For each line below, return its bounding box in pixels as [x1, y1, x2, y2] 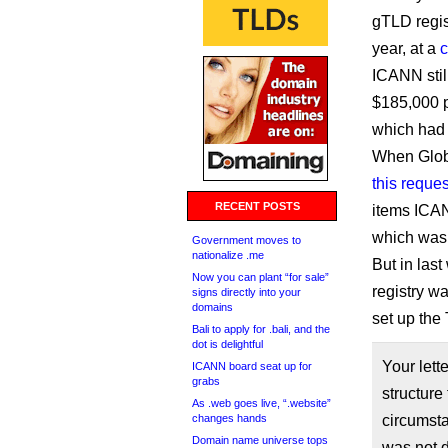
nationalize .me [192, 249, 264, 261]
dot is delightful [192, 338, 263, 350]
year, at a [372, 40, 440, 57]
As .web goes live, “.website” [192, 397, 331, 409]
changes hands [192, 412, 267, 424]
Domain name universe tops [192, 434, 328, 446]
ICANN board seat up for [192, 360, 312, 372]
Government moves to [192, 234, 301, 246]
